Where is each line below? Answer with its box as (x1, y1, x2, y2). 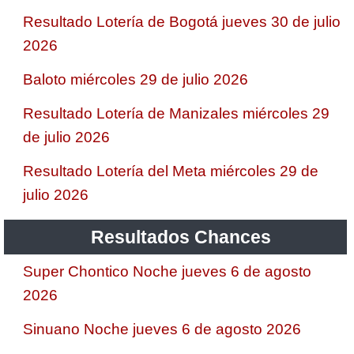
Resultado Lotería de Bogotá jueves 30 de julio (23, 13, 341, 30)
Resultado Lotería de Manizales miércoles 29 (23, 104, 330, 122)
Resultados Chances (91, 226, 272, 247)
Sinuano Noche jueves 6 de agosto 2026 (23, 320, 301, 337)
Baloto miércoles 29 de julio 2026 (23, 70, 248, 88)
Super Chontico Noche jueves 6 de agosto (23, 262, 311, 280)
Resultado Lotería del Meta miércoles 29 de (23, 162, 318, 179)
